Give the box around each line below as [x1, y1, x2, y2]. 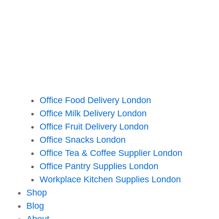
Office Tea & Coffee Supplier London [40, 148, 182, 158]
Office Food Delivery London [40, 95, 151, 105]
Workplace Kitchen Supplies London [40, 174, 181, 184]
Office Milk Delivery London [40, 108, 147, 118]
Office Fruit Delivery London [40, 121, 149, 131]
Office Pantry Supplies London [40, 161, 158, 171]
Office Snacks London [40, 134, 126, 145]
